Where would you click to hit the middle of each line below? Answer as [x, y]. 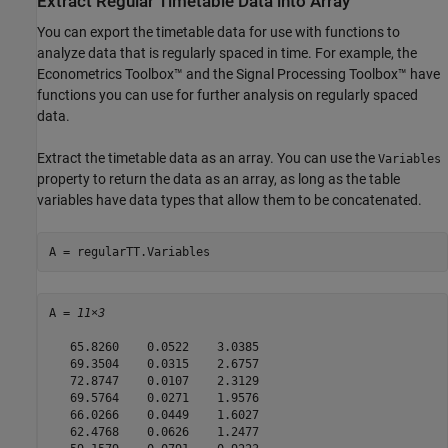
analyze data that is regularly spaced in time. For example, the [227, 53]
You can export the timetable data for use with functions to [218, 32]
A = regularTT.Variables [129, 251]
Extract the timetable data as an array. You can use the [207, 158]
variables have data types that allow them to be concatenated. [229, 200]
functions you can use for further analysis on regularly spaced [227, 95]
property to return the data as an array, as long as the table [218, 179]
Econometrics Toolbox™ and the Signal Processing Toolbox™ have [238, 74]
